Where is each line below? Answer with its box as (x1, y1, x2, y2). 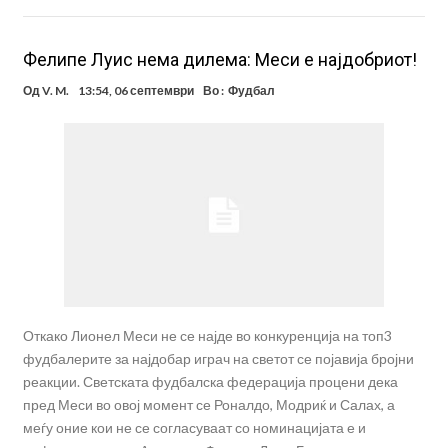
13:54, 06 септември (77, 83, 194, 99)
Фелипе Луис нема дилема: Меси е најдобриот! (22, 49, 417, 71)
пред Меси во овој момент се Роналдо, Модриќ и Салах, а (22, 395, 395, 413)
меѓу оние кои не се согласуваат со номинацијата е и (22, 418, 366, 436)
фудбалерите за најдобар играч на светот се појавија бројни (22, 349, 414, 367)
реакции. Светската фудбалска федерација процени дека (22, 372, 398, 390)
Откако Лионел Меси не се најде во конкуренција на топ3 (22, 326, 392, 344)
